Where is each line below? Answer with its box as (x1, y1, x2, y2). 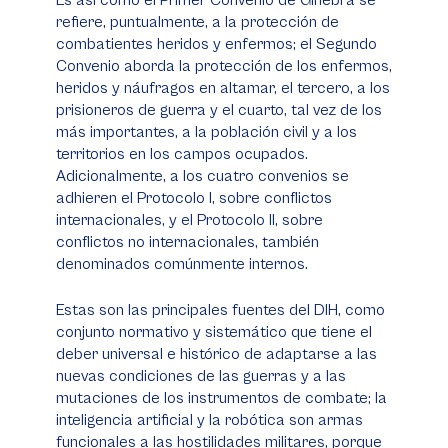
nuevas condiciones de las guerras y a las (56, 367, 346, 385)
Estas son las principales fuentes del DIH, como (56, 301, 385, 319)
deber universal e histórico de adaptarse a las (56, 345, 377, 363)
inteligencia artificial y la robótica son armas (56, 411, 363, 429)
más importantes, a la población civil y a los (56, 123, 357, 141)
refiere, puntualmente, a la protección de (56, 13, 339, 31)
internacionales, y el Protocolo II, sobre (56, 211, 323, 229)
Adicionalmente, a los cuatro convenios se (56, 167, 349, 185)
